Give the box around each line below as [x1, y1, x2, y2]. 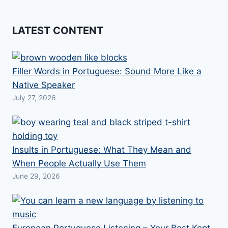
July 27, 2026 [12, 94, 56, 102]
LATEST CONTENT [12, 24, 103, 37]
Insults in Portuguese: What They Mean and [12, 145, 191, 155]
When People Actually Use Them [12, 158, 146, 169]
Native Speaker [12, 80, 75, 91]
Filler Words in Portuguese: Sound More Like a [12, 66, 202, 77]
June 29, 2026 [12, 172, 60, 181]
